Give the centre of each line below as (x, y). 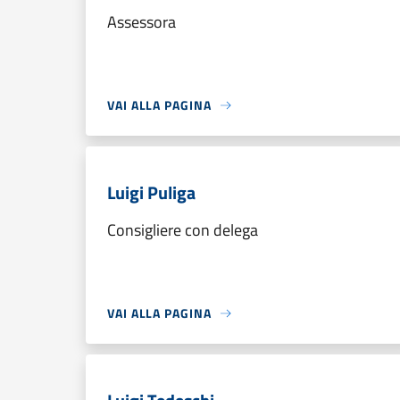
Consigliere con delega (183, 230)
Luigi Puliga (151, 192)
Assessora (142, 22)
